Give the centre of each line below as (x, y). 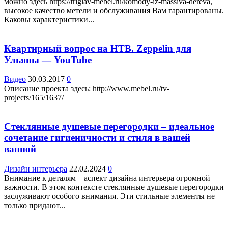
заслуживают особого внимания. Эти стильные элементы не (109, 196)
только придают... (35, 205)
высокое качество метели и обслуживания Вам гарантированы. (114, 10)
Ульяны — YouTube (48, 60)
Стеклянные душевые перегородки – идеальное (109, 126)
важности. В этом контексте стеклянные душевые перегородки (114, 187)
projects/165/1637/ (34, 98)
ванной (20, 149)
